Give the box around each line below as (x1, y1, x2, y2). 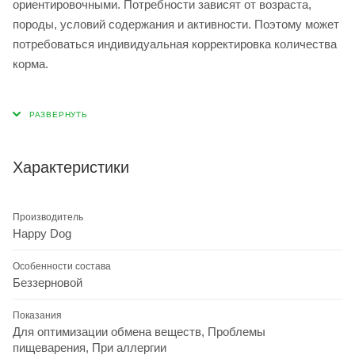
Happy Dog (13, 226, 71, 240)
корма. (13, 56, 48, 71)
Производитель (13, 211, 83, 223)
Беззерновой (13, 275, 82, 289)
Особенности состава (13, 260, 111, 272)
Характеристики (13, 158, 129, 176)
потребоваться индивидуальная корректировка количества (13, 36, 337, 51)
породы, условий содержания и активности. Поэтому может (13, 17, 339, 31)
